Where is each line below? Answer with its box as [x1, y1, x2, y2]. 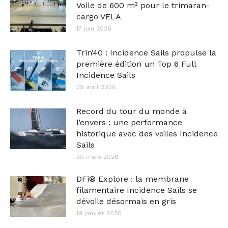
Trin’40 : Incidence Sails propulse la [76, 48, 216, 58]
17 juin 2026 [76, 25, 111, 32]
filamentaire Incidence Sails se [76, 185, 197, 195]
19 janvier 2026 [76, 210, 122, 217]
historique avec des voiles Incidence [76, 129, 218, 138]
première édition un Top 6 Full [76, 59, 196, 69]
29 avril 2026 [76, 83, 116, 91]
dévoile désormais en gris [76, 196, 176, 206]
